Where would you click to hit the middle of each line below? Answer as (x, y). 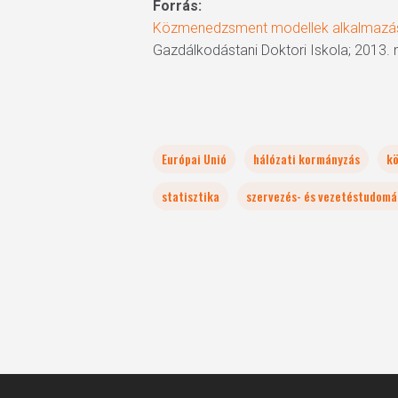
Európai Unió (194, 159)
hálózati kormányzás (306, 159)
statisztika (191, 196)
